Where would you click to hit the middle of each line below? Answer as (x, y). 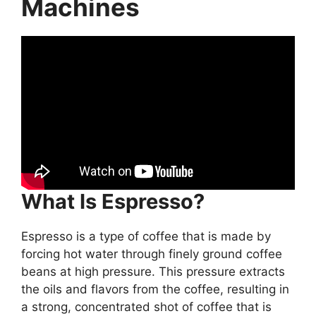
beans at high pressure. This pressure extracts (153, 271)
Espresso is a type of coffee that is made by (146, 236)
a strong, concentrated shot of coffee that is (146, 306)
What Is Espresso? (113, 201)
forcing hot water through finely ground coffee (152, 254)
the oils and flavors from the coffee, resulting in (155, 289)
